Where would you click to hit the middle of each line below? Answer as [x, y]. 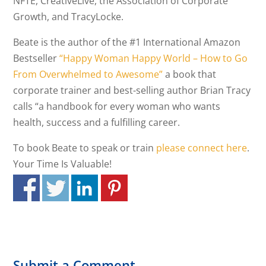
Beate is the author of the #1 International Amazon [127, 42]
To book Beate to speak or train [85, 148]
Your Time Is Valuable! [63, 164]
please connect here [202, 148]
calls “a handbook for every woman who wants [117, 106]
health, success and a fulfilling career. [97, 122]
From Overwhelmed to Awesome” [88, 74]
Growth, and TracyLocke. [69, 17]
